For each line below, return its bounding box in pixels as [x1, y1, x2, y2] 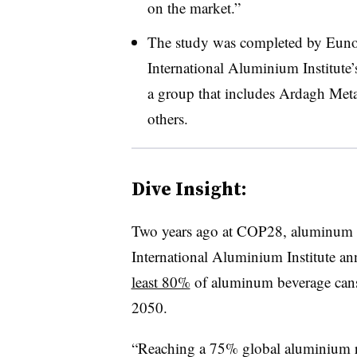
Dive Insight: [131, 175, 247, 202]
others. [147, 108, 188, 128]
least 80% [131, 271, 190, 292]
